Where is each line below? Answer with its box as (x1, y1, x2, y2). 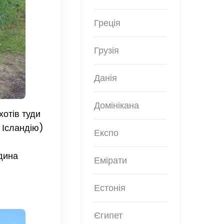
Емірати (94, 154, 127, 167)
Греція (94, 16, 120, 29)
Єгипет (94, 209, 122, 222)
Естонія (94, 181, 125, 194)
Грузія (94, 44, 119, 57)
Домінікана (94, 99, 139, 112)
